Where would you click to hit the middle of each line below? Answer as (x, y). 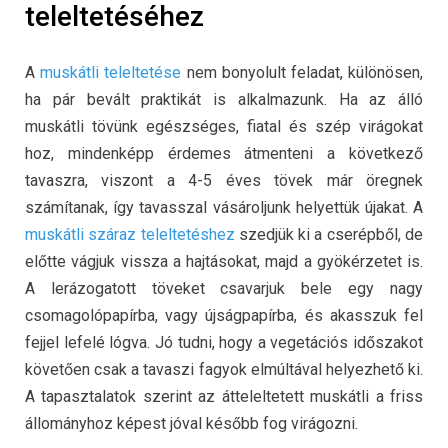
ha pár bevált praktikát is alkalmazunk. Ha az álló (224, 99)
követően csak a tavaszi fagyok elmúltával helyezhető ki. (224, 369)
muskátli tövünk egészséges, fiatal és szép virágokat (224, 126)
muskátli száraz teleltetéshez (130, 234)
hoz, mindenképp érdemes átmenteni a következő (224, 153)
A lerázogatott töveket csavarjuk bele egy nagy (224, 288)
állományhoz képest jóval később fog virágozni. (191, 423)
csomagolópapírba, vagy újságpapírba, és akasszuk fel (224, 315)
